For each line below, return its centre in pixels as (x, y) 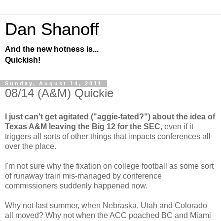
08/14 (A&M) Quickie (59, 93)
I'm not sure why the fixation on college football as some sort (109, 166)
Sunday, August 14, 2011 (54, 83)
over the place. (31, 146)
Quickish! (23, 60)
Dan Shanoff (52, 29)
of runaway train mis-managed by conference (83, 176)
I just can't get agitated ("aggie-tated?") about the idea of (110, 116)
